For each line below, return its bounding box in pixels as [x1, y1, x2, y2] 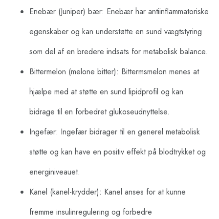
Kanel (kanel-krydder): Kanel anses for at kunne [29, 186, 186, 198]
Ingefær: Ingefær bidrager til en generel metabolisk [29, 126, 200, 138]
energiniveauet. [29, 166, 80, 178]
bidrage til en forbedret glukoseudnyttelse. [29, 106, 170, 118]
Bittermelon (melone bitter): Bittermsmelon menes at [29, 66, 199, 78]
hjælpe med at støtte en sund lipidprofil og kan [29, 86, 183, 98]
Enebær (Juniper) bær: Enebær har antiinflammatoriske [29, 6, 209, 18]
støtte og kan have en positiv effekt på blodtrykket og [29, 146, 206, 158]
